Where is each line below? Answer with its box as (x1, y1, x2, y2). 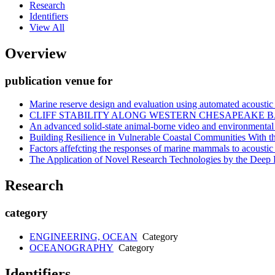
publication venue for (5, 74, 112, 87)
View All (29, 21, 64, 33)
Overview (5, 45, 66, 61)
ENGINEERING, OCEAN (29, 231, 137, 242)
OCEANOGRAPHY (29, 242, 114, 253)
